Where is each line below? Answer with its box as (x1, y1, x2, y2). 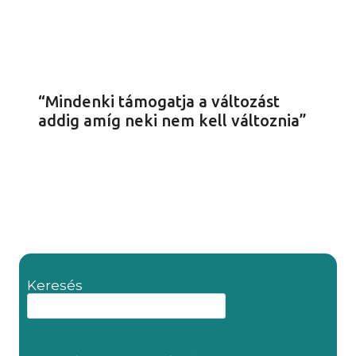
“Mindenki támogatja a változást (38, 92, 280, 111)
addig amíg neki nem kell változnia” (38, 111, 307, 130)
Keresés (27, 277, 83, 293)
